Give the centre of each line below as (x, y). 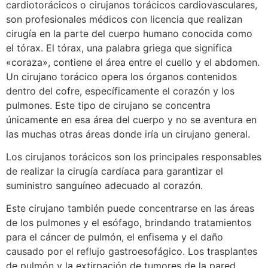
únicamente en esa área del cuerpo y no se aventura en (131, 119)
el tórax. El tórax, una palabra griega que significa (119, 48)
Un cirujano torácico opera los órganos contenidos (121, 76)
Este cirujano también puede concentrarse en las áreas (130, 208)
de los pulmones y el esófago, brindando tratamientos (129, 223)
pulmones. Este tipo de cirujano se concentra (108, 105)
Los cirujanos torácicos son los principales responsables (134, 156)
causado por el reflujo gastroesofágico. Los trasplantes (132, 252)
